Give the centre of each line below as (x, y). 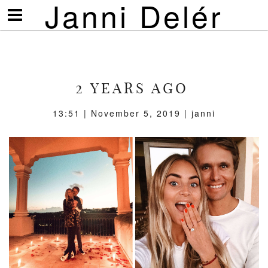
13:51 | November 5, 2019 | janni (134, 113)
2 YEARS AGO (132, 88)
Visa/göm (32, 12)
